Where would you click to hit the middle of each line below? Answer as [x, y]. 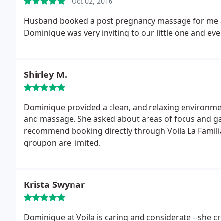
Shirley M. [45, 74]
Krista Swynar [54, 184]
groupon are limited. [62, 143]
